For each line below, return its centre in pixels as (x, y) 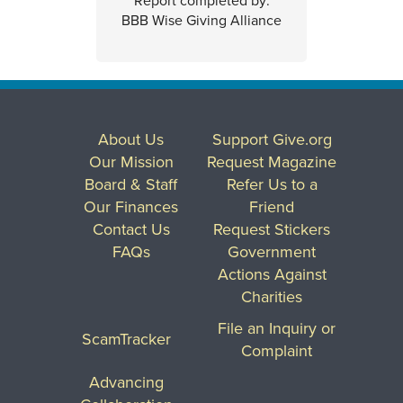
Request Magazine (272, 161)
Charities (272, 296)
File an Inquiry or (276, 327)
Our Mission (131, 161)
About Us (131, 139)
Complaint (276, 350)
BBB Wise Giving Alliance (201, 20)
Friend (272, 206)
